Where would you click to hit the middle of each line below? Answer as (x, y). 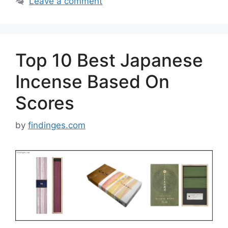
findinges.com (57, 125)
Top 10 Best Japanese (109, 60)
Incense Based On (92, 81)
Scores (45, 103)
